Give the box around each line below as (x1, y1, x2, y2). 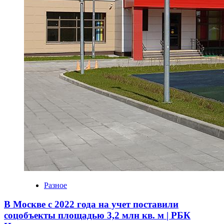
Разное (44, 180, 67, 189)
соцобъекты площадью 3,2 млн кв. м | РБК (4, 210, 190, 221)
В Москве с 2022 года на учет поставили (4, 199, 178, 210)
